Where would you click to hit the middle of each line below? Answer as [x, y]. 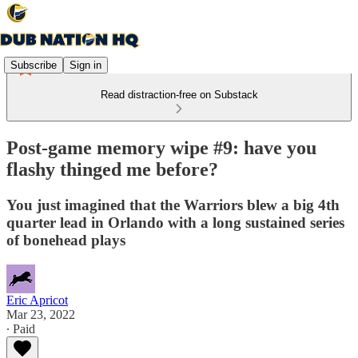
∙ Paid [21, 328]
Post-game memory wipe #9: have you [161, 147]
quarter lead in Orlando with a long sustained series [175, 222]
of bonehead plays [66, 240]
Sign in [86, 65]
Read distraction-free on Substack [179, 95]
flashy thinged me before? [112, 169]
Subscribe [34, 65]
